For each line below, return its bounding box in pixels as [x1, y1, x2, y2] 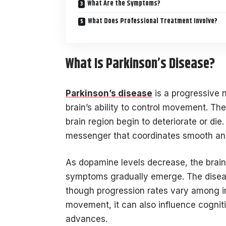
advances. [66, 214, 107, 224]
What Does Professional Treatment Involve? [88, 15, 217, 27]
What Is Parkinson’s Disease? [66, 53, 215, 75]
